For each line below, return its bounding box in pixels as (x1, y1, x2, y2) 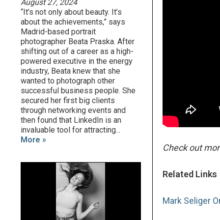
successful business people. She (21, 86, 136, 95)
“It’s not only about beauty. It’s (21, 7, 122, 17)
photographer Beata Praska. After (21, 37, 135, 46)
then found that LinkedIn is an (21, 115, 121, 125)
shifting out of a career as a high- (21, 47, 134, 56)
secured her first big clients (21, 96, 115, 105)
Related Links (163, 169, 218, 179)
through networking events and (21, 106, 126, 115)
